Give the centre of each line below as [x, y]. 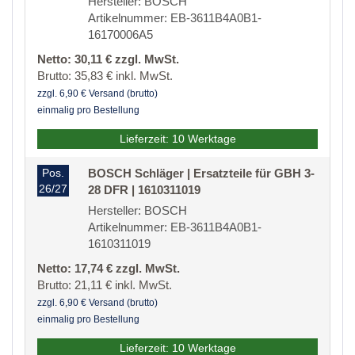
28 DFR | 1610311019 [144, 190]
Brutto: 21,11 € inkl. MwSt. [105, 285]
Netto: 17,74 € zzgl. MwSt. [109, 269]
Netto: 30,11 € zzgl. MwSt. [108, 59]
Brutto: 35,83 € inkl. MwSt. [105, 76]
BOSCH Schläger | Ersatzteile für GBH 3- [201, 174]
